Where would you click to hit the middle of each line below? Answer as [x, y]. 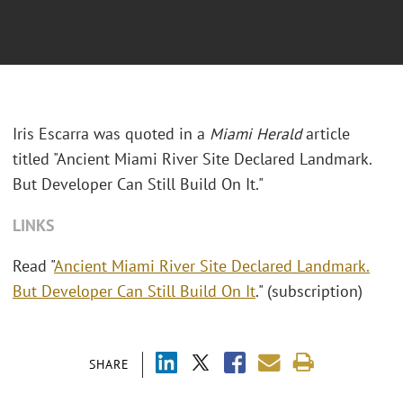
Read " [33, 266]
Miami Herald [255, 134]
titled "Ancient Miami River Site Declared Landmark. [192, 159]
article [326, 134]
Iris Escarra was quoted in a [111, 134]
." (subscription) [309, 291]
